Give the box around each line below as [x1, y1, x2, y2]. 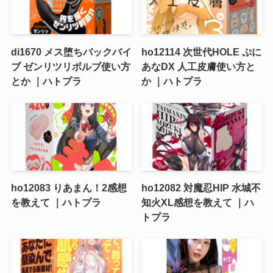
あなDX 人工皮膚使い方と [141, 60, 256, 72]
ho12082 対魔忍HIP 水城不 [141, 182, 261, 194]
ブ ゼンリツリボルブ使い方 [10, 60, 130, 72]
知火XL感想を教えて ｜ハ [141, 197, 255, 208]
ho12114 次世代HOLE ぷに [141, 46, 262, 57]
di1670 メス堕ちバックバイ [10, 46, 132, 57]
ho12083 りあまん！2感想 [10, 182, 127, 194]
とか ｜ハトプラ [10, 75, 82, 87]
